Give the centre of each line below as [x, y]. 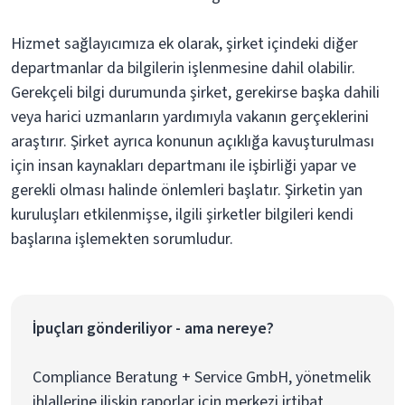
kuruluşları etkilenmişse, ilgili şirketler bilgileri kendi [182, 215]
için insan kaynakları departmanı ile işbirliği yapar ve [184, 166]
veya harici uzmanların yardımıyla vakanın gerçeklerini [190, 117]
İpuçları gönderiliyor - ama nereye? [153, 329]
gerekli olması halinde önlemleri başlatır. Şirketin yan [187, 190]
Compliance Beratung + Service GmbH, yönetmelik [202, 377]
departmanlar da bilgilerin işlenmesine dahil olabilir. [183, 68]
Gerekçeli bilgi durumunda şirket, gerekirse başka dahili [195, 93]
